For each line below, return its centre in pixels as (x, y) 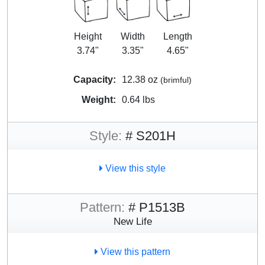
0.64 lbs (138, 99)
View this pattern (134, 251)
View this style (134, 168)
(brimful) (176, 80)
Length (177, 36)
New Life (132, 221)
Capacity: (95, 79)
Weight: (99, 99)
